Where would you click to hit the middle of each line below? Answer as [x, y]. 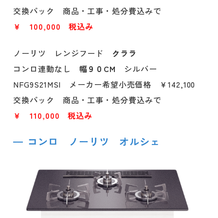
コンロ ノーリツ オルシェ [94, 142]
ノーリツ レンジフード [63, 53]
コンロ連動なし [46, 69]
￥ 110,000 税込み [53, 116]
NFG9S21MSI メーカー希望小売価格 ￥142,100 [104, 84]
